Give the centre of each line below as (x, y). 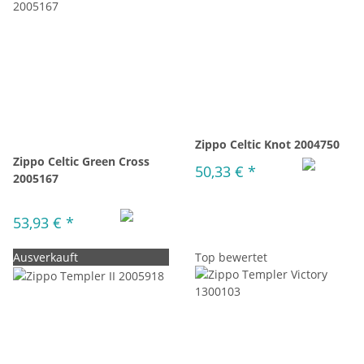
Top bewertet (231, 257)
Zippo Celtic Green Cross (81, 161)
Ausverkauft (45, 257)
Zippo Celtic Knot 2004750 (267, 144)
